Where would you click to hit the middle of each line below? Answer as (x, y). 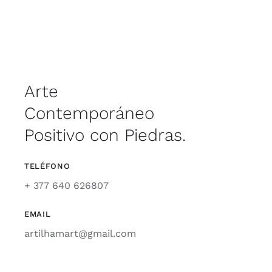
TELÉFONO (47, 166)
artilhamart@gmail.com (80, 234)
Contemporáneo (89, 114)
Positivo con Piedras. (105, 135)
